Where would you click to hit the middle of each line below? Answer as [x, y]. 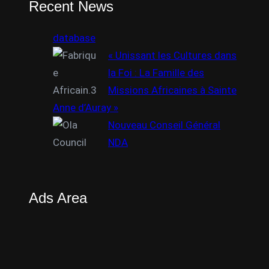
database [74, 38]
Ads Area [58, 198]
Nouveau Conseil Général [164, 125]
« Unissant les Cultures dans [172, 55]
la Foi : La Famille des [156, 73]
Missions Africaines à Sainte [172, 90]
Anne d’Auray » [86, 107]
